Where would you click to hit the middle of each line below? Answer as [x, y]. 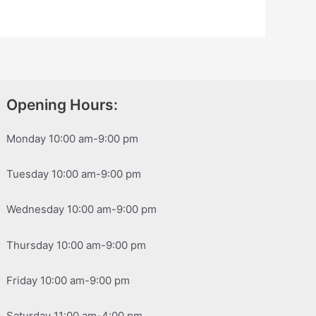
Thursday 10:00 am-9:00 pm [77, 245]
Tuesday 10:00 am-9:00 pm [74, 174]
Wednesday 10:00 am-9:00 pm [82, 209]
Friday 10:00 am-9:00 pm [68, 280]
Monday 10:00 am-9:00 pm [73, 138]
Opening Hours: [62, 104]
